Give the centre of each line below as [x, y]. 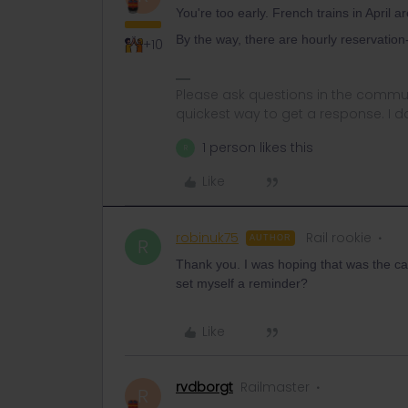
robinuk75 [207, 238]
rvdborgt [204, 387]
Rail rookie [339, 238]
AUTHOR [270, 238]
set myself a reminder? [242, 283]
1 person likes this [258, 148]
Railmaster [275, 387]
